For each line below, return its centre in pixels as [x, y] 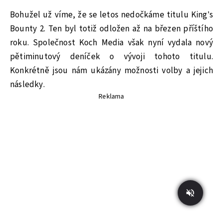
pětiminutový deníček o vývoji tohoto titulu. [111, 56]
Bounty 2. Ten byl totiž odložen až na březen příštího [111, 29]
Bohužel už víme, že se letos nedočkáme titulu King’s [111, 15]
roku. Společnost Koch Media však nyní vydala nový [111, 43]
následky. [27, 84]
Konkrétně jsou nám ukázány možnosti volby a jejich [111, 70]
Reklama [111, 96]
